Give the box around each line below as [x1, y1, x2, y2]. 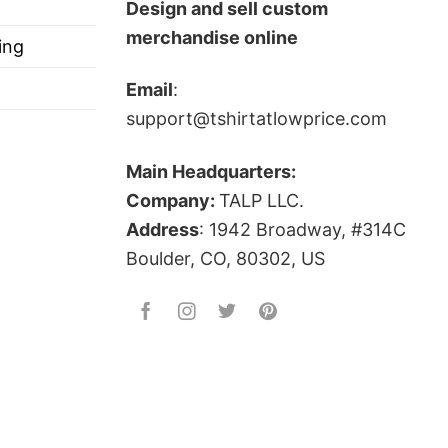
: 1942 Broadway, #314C [199, 218, 406, 240]
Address [126, 218, 199, 240]
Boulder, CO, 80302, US [126, 247, 325, 269]
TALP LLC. [219, 189, 304, 211]
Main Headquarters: [126, 160, 296, 182]
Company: [126, 189, 219, 211]
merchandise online [126, 26, 298, 48]
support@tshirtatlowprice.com [126, 108, 387, 130]
